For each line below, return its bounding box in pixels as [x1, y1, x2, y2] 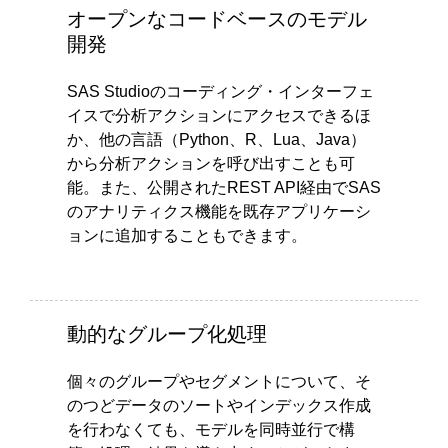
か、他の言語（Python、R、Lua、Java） [66, 130, 366, 148]
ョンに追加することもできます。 [66, 226, 307, 244]
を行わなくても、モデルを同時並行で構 [66, 420, 355, 438]
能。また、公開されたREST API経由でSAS [66, 178, 381, 196]
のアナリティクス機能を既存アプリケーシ [66, 202, 371, 220]
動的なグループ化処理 [66, 321, 267, 346]
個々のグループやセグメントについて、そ [66, 372, 371, 390]
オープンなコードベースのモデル [66, 6, 367, 31]
